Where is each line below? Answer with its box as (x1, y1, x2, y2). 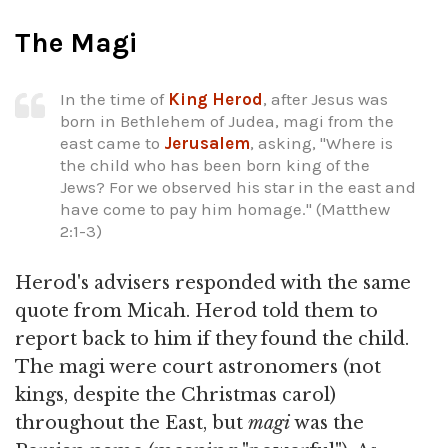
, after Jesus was (263, 88, 388, 109)
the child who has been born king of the (60, 154, 370, 175)
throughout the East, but (15, 412, 248, 435)
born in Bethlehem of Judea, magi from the (60, 110, 394, 131)
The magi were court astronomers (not (15, 356, 381, 379)
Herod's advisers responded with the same (15, 272, 411, 295)
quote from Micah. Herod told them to (15, 300, 378, 323)
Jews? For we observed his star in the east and (60, 176, 416, 197)
